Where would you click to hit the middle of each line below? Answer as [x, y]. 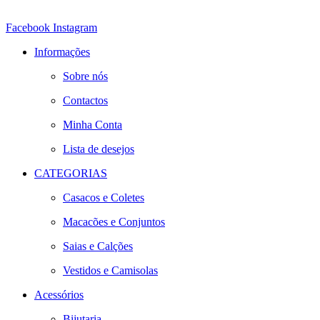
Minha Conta [92, 125]
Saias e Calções [98, 246]
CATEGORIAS [71, 174]
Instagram [75, 28]
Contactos [85, 101]
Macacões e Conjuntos [114, 222]
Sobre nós [85, 76]
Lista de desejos [99, 149]
